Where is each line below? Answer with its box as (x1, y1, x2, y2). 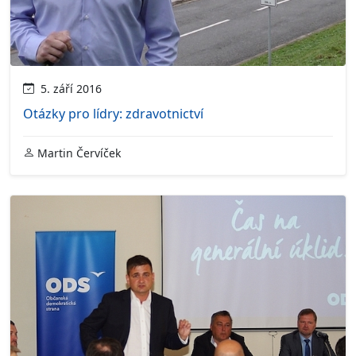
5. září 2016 (34, 80, 102, 96)
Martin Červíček (34, 145, 121, 161)
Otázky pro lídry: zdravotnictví (23, 104, 203, 122)
